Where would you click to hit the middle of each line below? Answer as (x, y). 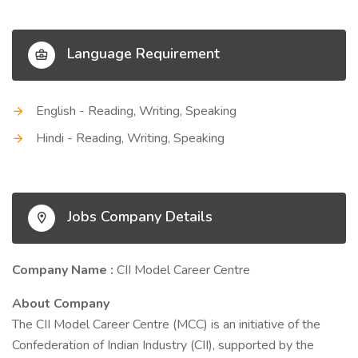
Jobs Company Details (138, 217)
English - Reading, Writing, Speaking (136, 111)
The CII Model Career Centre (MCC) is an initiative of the (166, 324)
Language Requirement (141, 54)
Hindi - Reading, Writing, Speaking (130, 138)
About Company (61, 304)
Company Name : (64, 270)
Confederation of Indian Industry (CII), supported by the (163, 345)
